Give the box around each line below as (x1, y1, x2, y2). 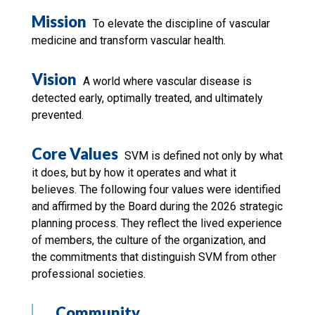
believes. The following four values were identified (31, 182, 281, 196)
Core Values (31, 143, 118, 163)
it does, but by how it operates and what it (31, 165, 236, 179)
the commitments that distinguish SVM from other (31, 250, 276, 264)
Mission (31, 11, 86, 31)
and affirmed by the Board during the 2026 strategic (31, 199, 283, 213)
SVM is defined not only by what (124, 148, 283, 162)
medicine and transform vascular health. (31, 33, 226, 47)
